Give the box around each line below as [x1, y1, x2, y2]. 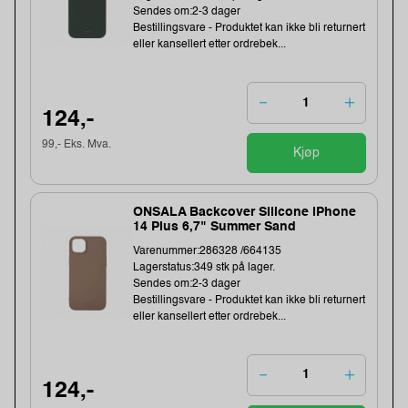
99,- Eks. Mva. [42, 138, 112, 150]
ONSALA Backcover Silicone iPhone [133, 205, 357, 219]
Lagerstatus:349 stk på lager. [133, 261, 276, 273]
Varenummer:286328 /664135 [133, 245, 282, 257]
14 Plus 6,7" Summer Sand [133, 219, 297, 233]
